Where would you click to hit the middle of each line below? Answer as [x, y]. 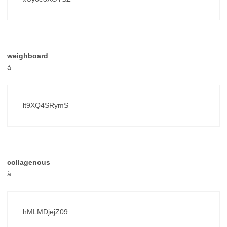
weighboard [28, 55]
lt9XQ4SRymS [46, 105]
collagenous [29, 162]
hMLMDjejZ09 [45, 212]
